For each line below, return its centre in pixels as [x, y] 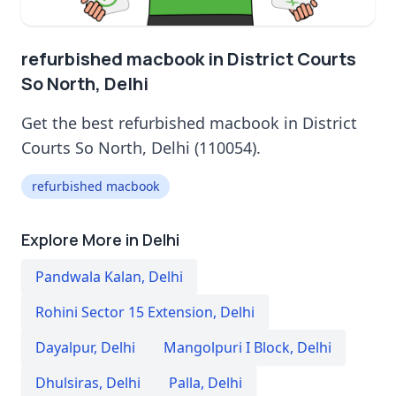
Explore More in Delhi [100, 239]
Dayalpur [65, 347]
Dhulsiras [67, 382]
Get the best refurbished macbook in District [189, 122]
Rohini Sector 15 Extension [124, 312]
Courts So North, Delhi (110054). [141, 147]
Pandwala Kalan [88, 276]
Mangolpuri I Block [227, 347]
